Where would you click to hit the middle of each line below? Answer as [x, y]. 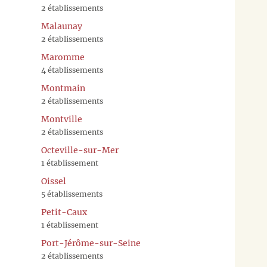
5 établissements [72, 194]
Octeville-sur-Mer [80, 150]
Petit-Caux [64, 212]
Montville [62, 119]
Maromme [63, 58]
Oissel [54, 181]
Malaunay [62, 27]
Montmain [63, 89]
